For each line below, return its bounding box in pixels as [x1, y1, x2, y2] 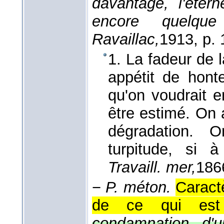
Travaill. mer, [108, 158, 196, 176]
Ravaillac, [92, 30, 159, 48]
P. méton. [105, 178, 171, 196]
